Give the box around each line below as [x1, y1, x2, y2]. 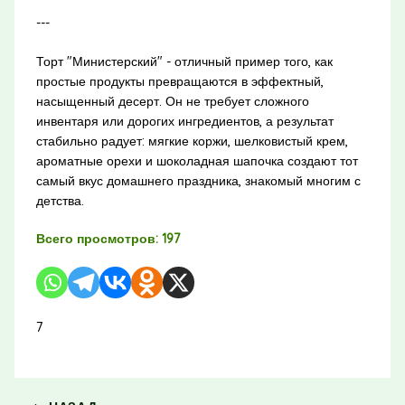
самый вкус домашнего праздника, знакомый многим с [35, 172, 361, 189]
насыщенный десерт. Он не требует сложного [35, 92, 309, 109]
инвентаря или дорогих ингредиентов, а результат [35, 112, 334, 129]
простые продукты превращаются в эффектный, [35, 72, 324, 89]
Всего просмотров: [35, 230, 158, 247]
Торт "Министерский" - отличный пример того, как [35, 52, 333, 70]
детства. [35, 192, 84, 209]
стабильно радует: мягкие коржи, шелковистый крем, [35, 132, 348, 149]
